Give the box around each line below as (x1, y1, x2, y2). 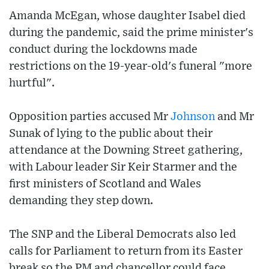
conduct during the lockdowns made (9, 44, 198, 56)
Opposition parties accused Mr (9, 111, 171, 123)
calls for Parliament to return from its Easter (9, 246, 243, 258)
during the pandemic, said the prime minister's (9, 27, 253, 39)
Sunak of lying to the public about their (9, 128, 213, 140)
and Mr (215, 111, 254, 123)
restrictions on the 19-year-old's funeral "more (9, 61, 252, 73)
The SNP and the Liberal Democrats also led (9, 229, 236, 241)
